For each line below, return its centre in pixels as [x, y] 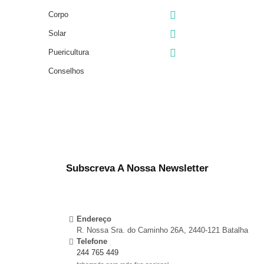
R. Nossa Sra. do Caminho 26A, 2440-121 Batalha [162, 230]
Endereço [94, 219]
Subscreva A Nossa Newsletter [137, 168]
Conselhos [66, 71]
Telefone [92, 241]
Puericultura [69, 52]
